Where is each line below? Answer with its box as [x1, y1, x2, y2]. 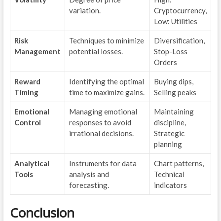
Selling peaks [153, 88, 196, 97]
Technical [153, 170, 184, 179]
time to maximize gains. [69, 88, 145, 97]
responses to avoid [69, 118, 131, 127]
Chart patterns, [153, 159, 204, 168]
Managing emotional [69, 107, 137, 116]
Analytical [14, 159, 49, 168]
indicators [153, 181, 187, 190]
